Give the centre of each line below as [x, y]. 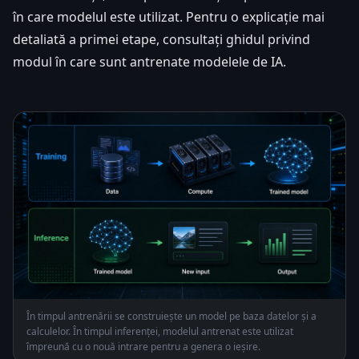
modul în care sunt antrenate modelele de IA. [149, 61]
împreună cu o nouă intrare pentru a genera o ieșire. [143, 346]
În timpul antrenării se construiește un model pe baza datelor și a [171, 316]
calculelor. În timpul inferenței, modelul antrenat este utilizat [160, 331]
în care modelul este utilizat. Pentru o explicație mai [169, 16]
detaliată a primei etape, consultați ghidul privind [161, 39]
